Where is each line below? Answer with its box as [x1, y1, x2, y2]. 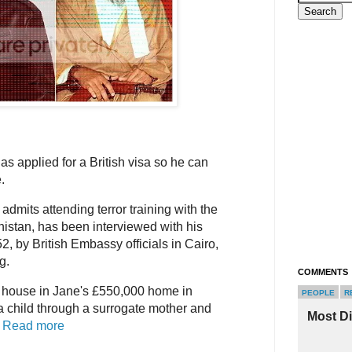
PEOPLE [302, 288, 335, 298]
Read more [2, 318, 64, 332]
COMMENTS [298, 267, 348, 277]
